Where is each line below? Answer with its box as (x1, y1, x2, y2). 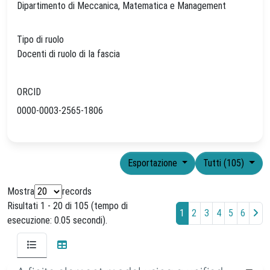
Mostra (7, 185, 34, 197)
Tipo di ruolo (17, 33, 64, 45)
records (62, 185, 92, 197)
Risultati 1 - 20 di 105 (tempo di (7, 199, 128, 212)
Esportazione (127, 157, 180, 169)
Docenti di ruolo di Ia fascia (17, 48, 125, 60)
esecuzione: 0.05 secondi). (7, 214, 107, 226)
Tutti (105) (203, 157, 247, 169)
